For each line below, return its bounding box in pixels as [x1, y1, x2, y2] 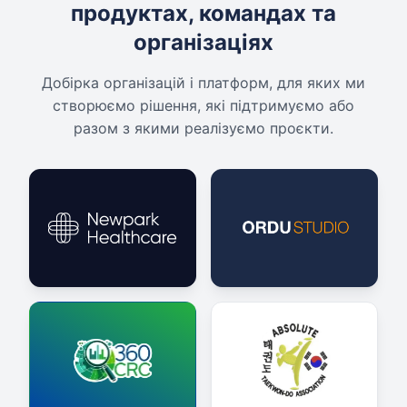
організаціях [134, 29, 273, 55]
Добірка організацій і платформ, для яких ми [42, 74, 365, 92]
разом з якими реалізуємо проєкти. [74, 119, 333, 137]
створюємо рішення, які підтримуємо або [53, 96, 354, 114]
